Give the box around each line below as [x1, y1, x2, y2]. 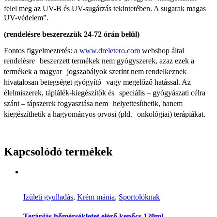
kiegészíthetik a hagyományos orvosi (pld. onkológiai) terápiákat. [4, 109, 205, 118]
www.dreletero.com [79, 46, 140, 55]
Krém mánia [77, 193, 115, 201]
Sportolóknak [119, 193, 160, 201]
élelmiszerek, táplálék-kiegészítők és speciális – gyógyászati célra [4, 88, 205, 97]
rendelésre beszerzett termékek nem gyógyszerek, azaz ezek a [4, 56, 194, 65]
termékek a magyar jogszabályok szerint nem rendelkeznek [4, 67, 186, 76]
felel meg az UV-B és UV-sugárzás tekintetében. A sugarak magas [4, 4, 211, 13]
